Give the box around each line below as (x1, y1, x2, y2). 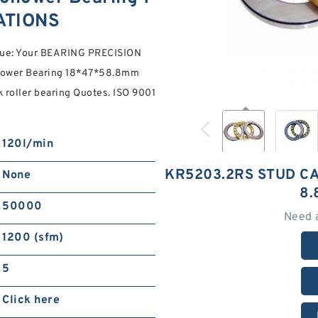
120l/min (2, 137, 54, 151)
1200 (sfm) (2, 231, 64, 245)
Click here (2, 293, 60, 307)
